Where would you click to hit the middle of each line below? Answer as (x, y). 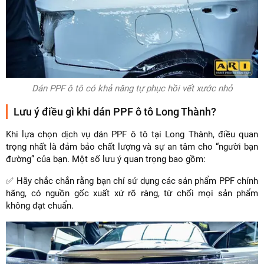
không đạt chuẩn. (41, 205)
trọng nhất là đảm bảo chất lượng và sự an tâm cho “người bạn (132, 146)
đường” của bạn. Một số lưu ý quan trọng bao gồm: (106, 159)
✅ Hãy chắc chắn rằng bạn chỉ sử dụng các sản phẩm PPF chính (132, 181)
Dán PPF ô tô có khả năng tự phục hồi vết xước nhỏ (132, 88)
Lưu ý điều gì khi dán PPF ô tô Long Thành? (115, 111)
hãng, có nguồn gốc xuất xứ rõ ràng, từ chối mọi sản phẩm (132, 193)
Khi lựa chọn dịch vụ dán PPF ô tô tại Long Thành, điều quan (132, 134)
